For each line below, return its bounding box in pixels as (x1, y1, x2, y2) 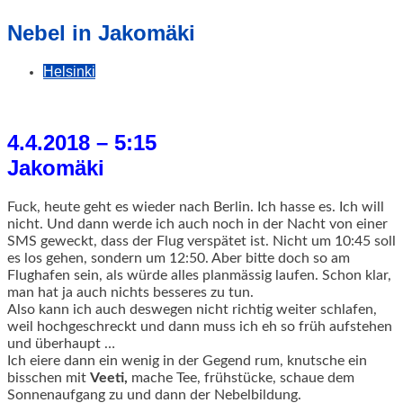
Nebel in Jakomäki (7, 21, 195, 46)
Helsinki (43, 64, 95, 80)
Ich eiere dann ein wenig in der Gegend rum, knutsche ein (7, 354, 367, 369)
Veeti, (90, 371, 128, 386)
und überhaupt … (7, 336, 115, 352)
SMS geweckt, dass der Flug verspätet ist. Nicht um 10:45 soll (7, 234, 396, 249)
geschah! (6, 3, 61, 18)
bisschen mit (7, 371, 90, 386)
